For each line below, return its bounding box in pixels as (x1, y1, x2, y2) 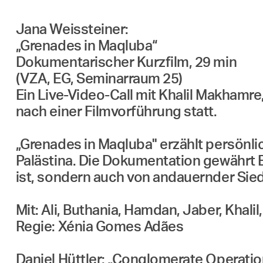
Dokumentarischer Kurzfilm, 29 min (15, 56, 237, 70)
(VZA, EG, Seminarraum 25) (15, 72, 183, 86)
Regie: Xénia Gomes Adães (15, 220, 184, 234)
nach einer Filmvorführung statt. (15, 105, 217, 119)
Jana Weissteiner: (15, 23, 129, 37)
